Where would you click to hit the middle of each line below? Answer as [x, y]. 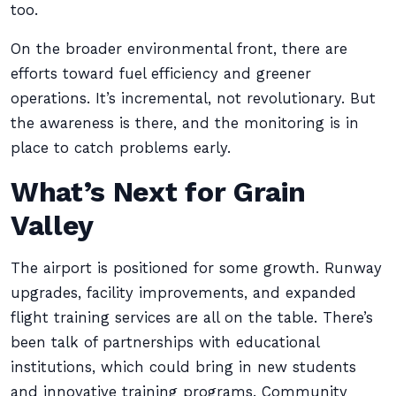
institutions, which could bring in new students [183, 367]
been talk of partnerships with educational [165, 343]
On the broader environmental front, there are [179, 49]
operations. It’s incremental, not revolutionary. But [193, 99]
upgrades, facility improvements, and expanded [183, 293]
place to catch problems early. [121, 148]
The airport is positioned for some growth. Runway [196, 268]
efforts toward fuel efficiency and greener [161, 74]
